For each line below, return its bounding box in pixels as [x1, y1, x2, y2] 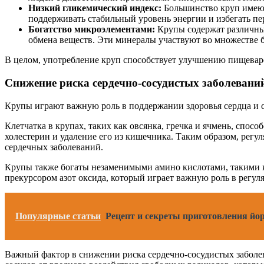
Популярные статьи [15, 210, 101, 221]
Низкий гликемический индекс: [28, 3, 161, 14]
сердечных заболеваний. [5, 141, 103, 152]
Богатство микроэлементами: [28, 24, 155, 35]
